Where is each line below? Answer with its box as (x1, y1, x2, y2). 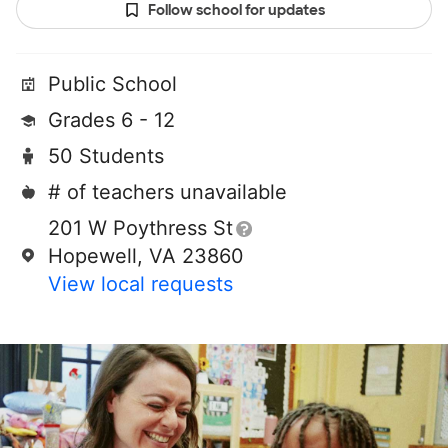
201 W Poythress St (48, 216, 233, 241)
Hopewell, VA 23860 (48, 244, 244, 269)
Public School (48, 72, 177, 97)
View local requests (48, 272, 233, 297)
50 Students (48, 144, 164, 169)
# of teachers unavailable (48, 180, 287, 205)
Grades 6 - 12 (48, 108, 175, 133)
